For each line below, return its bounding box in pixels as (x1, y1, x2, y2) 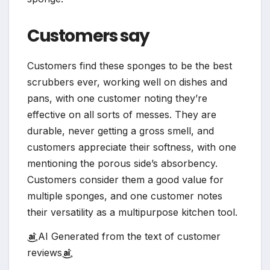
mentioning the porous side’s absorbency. (27, 157, 218, 169)
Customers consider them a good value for (27, 173, 224, 186)
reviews (27, 246, 62, 259)
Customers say (27, 24, 149, 48)
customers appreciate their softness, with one (27, 140, 236, 153)
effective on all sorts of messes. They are (27, 108, 216, 121)
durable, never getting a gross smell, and (27, 124, 214, 137)
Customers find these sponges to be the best (27, 59, 232, 72)
